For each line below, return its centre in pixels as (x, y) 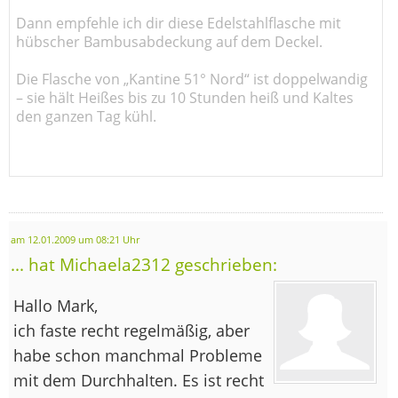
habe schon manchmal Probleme (138, 355)
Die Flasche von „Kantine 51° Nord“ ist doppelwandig (192, 79)
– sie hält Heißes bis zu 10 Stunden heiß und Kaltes (185, 97)
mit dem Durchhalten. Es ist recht (139, 380)
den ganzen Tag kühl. (86, 116)
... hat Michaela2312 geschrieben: (144, 264)
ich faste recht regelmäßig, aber (131, 330)
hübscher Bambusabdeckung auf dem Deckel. (169, 41)
